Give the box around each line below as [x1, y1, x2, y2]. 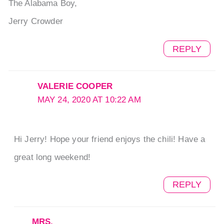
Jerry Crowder [8, 16, 63, 26]
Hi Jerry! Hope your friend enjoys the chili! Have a [13, 134, 205, 144]
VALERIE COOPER [37, 81, 113, 91]
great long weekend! [13, 152, 91, 162]
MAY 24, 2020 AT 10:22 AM [37, 94, 141, 104]
